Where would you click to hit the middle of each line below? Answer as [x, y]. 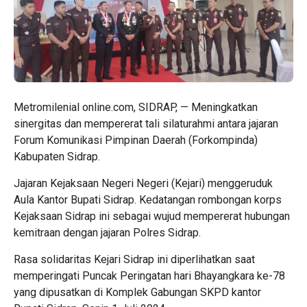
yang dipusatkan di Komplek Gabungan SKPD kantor [137, 292]
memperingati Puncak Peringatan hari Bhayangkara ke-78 [149, 275]
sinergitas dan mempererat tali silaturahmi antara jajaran [146, 123]
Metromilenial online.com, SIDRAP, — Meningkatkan [136, 107]
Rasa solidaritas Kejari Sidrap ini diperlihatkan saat [134, 259]
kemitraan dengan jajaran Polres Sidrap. [107, 232]
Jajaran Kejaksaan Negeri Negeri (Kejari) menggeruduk [143, 183]
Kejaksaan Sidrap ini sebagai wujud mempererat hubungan [152, 216]
